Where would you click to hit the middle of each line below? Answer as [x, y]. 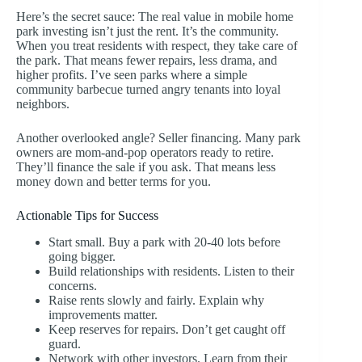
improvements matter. [103, 314]
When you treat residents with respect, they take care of [157, 46]
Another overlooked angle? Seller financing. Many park [158, 138]
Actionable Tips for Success [87, 216]
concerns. [73, 285]
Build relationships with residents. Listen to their [171, 271]
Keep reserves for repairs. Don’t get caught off [167, 329]
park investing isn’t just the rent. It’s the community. [147, 32]
